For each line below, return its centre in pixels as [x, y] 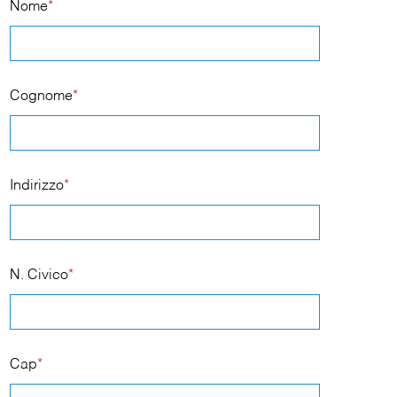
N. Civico [39, 276]
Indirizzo [37, 186]
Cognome [42, 97]
